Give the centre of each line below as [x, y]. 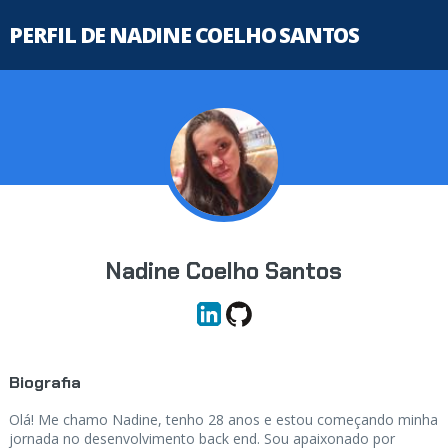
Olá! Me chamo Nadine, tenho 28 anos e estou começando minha [223, 419]
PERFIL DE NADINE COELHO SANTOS [183, 35]
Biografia [44, 382]
